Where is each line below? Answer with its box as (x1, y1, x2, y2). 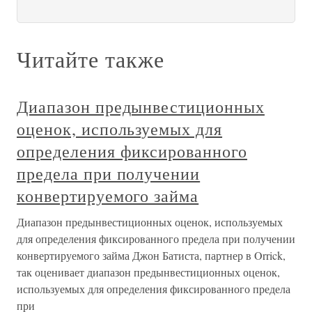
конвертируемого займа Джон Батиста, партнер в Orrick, (17, 248, 286, 263)
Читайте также (17, 44, 164, 75)
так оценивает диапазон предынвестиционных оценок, (17, 265, 280, 280)
